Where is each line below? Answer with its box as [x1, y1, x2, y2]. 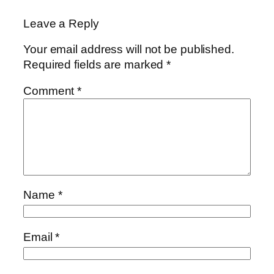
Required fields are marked [23, 57, 167, 71]
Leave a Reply [23, 17, 99, 31]
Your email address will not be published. [23, 42, 234, 56]
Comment [23, 84, 78, 98]
